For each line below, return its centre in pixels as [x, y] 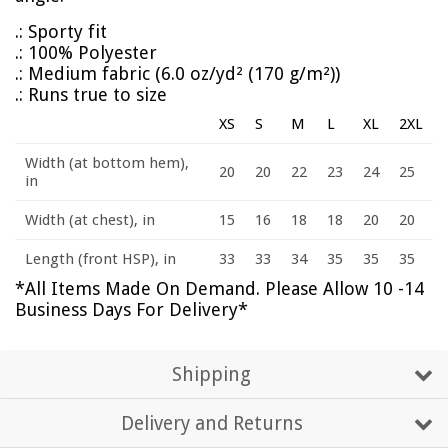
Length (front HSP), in [100, 258]
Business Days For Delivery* [134, 309]
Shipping [212, 374]
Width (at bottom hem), [107, 162]
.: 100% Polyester [86, 52]
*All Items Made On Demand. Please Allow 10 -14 [219, 288]
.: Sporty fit [61, 31]
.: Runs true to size [91, 94]
